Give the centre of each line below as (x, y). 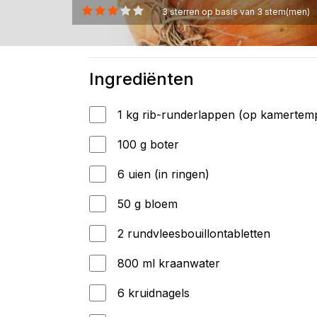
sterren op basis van (212, 12)
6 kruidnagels (154, 293)
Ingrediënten (142, 79)
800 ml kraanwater (169, 263)
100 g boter (148, 144)
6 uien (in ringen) (163, 174)
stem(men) (286, 12)
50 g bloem (148, 204)
